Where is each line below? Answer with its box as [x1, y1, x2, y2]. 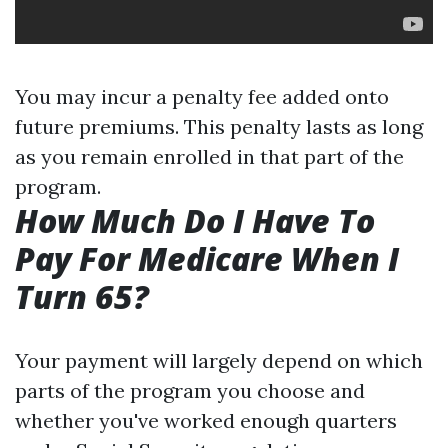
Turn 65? [15, 275, 149, 318]
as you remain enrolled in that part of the [15, 144, 404, 169]
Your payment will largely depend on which [15, 348, 423, 373]
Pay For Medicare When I [15, 237, 399, 280]
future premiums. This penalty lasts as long [15, 114, 423, 139]
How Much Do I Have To [15, 199, 375, 242]
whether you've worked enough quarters [15, 408, 397, 433]
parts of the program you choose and [15, 378, 365, 403]
